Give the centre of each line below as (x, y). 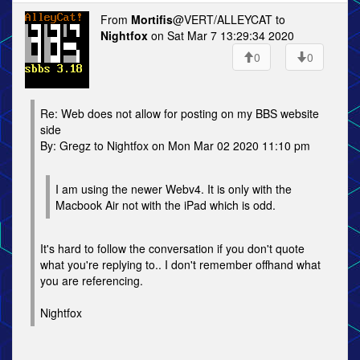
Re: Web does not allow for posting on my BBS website (180, 113)
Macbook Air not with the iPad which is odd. (166, 205)
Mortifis (152, 19)
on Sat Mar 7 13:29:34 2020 (221, 35)
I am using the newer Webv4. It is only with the (174, 189)
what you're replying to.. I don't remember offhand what (180, 264)
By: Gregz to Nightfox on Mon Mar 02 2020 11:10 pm (175, 145)
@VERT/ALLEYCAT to (229, 19)
